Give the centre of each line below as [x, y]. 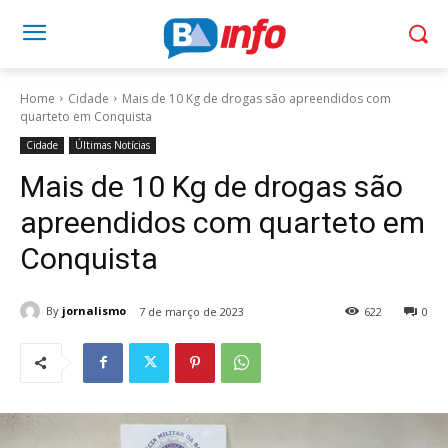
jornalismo [94, 311]
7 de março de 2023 [191, 311]
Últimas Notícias [112, 144]
